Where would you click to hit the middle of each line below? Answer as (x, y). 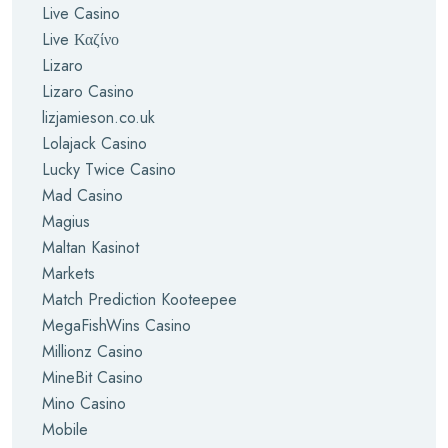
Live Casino (81, 13)
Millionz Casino (92, 351)
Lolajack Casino (94, 143)
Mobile (65, 429)
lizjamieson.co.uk (98, 117)
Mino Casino (84, 403)
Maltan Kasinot (90, 247)
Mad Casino (82, 195)
